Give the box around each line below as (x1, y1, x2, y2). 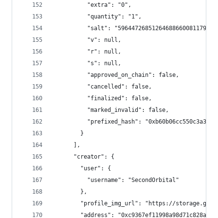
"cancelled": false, (53, 83, 152, 90)
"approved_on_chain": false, (53, 72, 179, 78)
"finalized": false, (53, 95, 152, 102)
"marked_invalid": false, (53, 107, 169, 113)
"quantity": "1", (53, 13, 142, 20)
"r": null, (53, 48, 121, 55)
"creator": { (53, 153, 114, 160)
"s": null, (53, 60, 121, 67)
